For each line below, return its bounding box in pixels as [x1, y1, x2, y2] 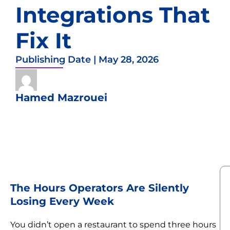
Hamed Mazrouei [15, 91, 107, 104]
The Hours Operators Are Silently [10, 181, 189, 194]
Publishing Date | [15, 53, 99, 65]
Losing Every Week [10, 194, 114, 207]
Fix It [15, 27, 71, 54]
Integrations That [15, 1, 210, 28]
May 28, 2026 [99, 53, 159, 65]
